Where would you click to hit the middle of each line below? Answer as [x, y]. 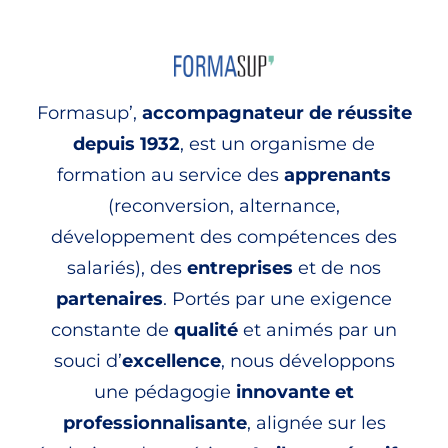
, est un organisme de [277, 143]
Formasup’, [89, 112]
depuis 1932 [126, 143]
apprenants [337, 174]
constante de [112, 329]
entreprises [240, 267]
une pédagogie [165, 391]
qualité [206, 329]
